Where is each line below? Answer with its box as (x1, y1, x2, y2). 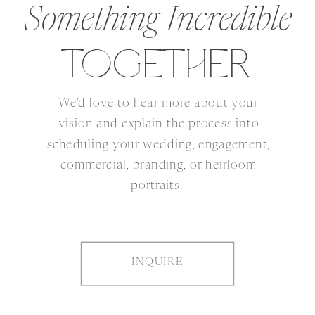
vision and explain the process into (58, 118, 259, 130)
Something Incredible (25, 4, 292, 38)
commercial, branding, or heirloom (60, 159, 257, 172)
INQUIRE (131, 257, 184, 268)
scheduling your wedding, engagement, (46, 139, 271, 151)
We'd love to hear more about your (58, 97, 259, 110)
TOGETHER (60, 43, 250, 84)
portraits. (131, 180, 186, 193)
